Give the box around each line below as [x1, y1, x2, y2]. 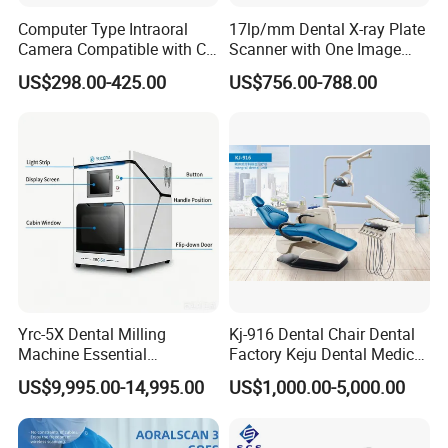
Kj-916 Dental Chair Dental [228, 323, 415, 346]
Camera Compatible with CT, [18, 37, 218, 60]
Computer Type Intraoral [18, 17, 189, 40]
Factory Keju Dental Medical [228, 343, 427, 366]
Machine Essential [18, 343, 148, 366]
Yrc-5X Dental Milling [18, 323, 167, 346]
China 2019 [228, 363, 310, 386]
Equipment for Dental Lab [18, 363, 200, 386]
